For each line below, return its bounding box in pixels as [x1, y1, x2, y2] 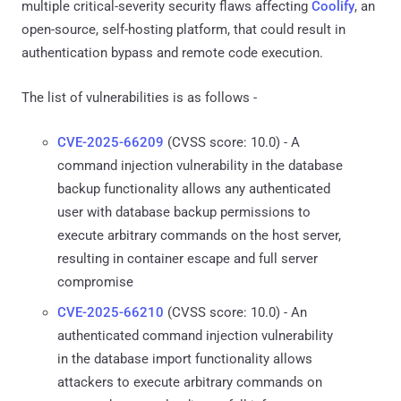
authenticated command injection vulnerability [57, 327, 333, 344]
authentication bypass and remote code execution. [21, 44, 323, 61]
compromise [57, 273, 133, 290]
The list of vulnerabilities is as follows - [21, 89, 257, 106]
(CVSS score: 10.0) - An [164, 303, 307, 320]
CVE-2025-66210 [57, 303, 164, 320]
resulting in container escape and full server [57, 250, 318, 267]
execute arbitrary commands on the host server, [57, 226, 341, 243]
